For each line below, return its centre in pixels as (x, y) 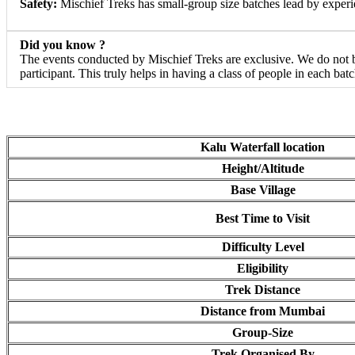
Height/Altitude (259, 168)
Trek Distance (259, 289)
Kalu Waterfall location (259, 147)
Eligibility (259, 268)
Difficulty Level (259, 246)
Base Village (259, 189)
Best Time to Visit (259, 218)
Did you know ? (62, 45)
